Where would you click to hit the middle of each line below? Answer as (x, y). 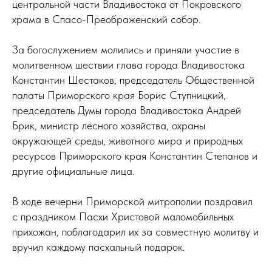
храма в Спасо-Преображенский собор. (107, 19)
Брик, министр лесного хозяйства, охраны (109, 125)
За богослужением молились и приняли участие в (126, 49)
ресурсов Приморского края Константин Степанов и (135, 156)
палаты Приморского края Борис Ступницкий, (119, 95)
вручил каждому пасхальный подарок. (99, 247)
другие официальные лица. (73, 171)
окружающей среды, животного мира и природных (127, 141)
